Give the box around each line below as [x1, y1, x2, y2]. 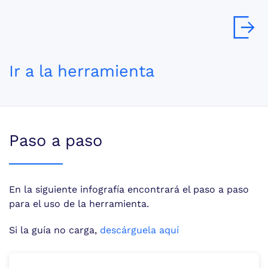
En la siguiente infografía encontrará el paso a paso [9, 184, 249, 195]
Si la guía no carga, [9, 224, 97, 236]
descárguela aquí [100, 224, 179, 236]
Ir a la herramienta [9, 62, 154, 81]
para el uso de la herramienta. [9, 198, 149, 209]
